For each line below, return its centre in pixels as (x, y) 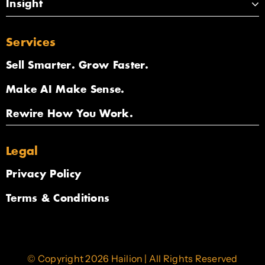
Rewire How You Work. (69, 114)
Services (31, 43)
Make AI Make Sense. (65, 90)
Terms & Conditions (58, 199)
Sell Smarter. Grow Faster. (77, 65)
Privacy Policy (43, 175)
